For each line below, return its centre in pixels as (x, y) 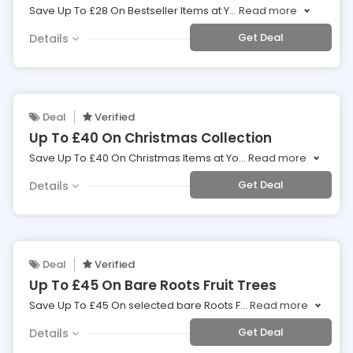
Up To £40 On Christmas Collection (150, 138)
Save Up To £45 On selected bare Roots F (135, 305)
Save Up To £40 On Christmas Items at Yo (134, 158)
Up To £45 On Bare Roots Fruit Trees (153, 285)
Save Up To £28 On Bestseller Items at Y (129, 11)
